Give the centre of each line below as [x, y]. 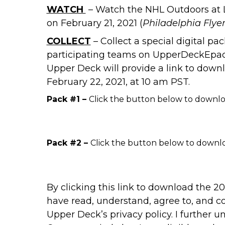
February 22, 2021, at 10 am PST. [118, 82]
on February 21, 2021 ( [94, 23]
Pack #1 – [68, 99]
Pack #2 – [68, 143]
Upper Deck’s [78, 215]
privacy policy [140, 215]
